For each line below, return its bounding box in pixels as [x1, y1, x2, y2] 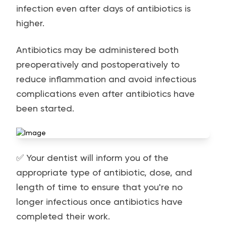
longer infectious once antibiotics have [16, 196, 183, 207]
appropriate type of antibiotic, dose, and [16, 167, 192, 178]
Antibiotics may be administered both [16, 44, 179, 55]
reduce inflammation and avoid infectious [16, 74, 196, 84]
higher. [16, 18, 44, 28]
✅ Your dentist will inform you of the [16, 152, 168, 163]
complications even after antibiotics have [16, 88, 195, 99]
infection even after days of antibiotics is [16, 3, 191, 14]
